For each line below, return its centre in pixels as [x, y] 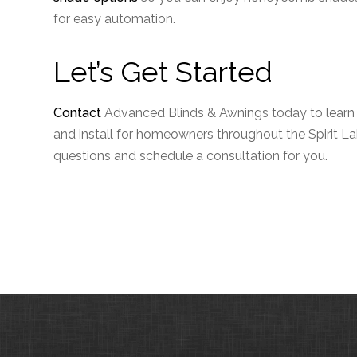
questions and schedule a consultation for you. [191, 156]
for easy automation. [115, 19]
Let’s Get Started [163, 72]
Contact [78, 113]
